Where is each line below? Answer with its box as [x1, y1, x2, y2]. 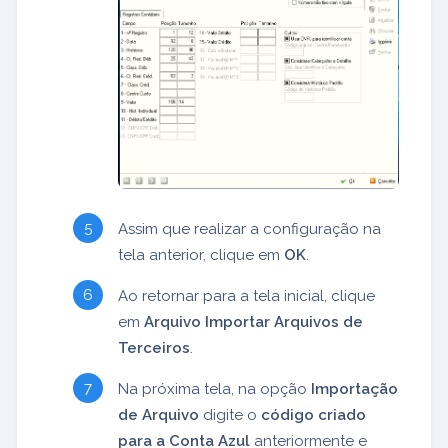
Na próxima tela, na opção [118, 379, 311, 398]
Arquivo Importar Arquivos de [144, 312, 363, 331]
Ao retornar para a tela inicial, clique [118, 286, 375, 305]
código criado [261, 405, 366, 424]
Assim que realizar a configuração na [118, 219, 381, 238]
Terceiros [118, 338, 190, 357]
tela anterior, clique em [118, 245, 284, 264]
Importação [311, 379, 398, 398]
